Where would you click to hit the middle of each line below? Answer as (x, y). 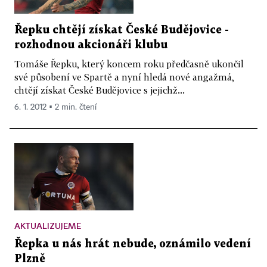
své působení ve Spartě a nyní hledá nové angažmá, (124, 77)
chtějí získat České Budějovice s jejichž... (100, 90)
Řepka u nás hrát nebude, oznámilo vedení (133, 244)
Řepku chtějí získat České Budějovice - (122, 30)
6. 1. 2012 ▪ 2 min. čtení (55, 108)
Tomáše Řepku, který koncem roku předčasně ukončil (129, 64)
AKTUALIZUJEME (48, 225)
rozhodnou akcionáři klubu (91, 45)
